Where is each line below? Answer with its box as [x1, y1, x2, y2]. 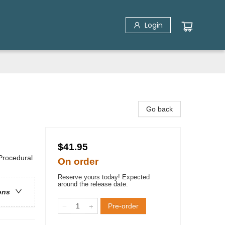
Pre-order [108, 202, 139, 210]
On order [58, 156, 98, 167]
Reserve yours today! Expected [58, 173, 150, 181]
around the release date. [58, 180, 128, 188]
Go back [146, 105, 173, 113]
